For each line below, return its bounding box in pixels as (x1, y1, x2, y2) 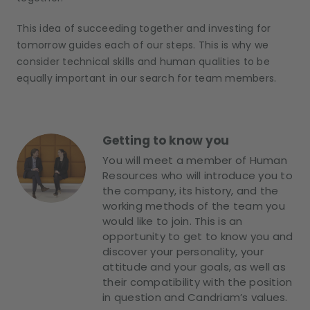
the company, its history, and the (102, 183, 279, 199)
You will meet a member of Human (102, 153, 287, 168)
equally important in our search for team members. (17, 71, 277, 86)
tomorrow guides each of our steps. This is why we (17, 38, 269, 53)
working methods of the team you (102, 199, 285, 214)
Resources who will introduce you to (102, 168, 293, 183)
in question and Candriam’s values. (102, 290, 288, 305)
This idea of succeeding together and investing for (17, 21, 271, 36)
